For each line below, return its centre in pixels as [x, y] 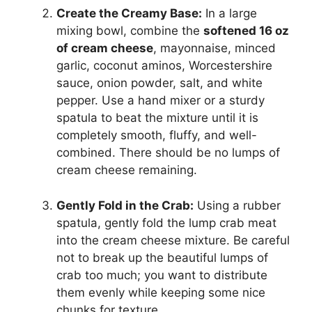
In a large [229, 14]
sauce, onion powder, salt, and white [159, 83]
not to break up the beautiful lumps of [162, 257]
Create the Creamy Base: [129, 14]
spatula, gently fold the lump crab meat [166, 223]
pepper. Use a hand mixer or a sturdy [161, 101]
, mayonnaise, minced [214, 48]
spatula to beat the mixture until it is [157, 118]
